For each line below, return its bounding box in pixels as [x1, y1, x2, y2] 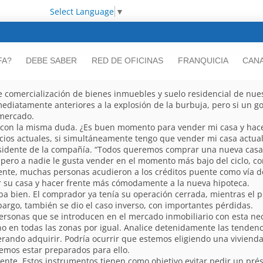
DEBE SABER [26, 56, 77, 66]
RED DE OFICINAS [92, 56, 164, 66]
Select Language [49, 5, 114, 17]
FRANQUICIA [177, 56, 228, 66]
